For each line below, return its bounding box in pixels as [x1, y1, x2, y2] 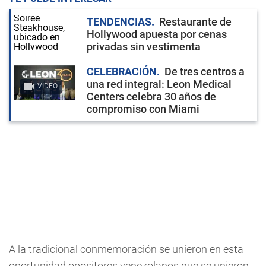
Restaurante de [159, 15, 232, 28]
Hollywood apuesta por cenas [87, 28, 227, 40]
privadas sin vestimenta [87, 40, 201, 53]
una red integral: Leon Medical [87, 78, 232, 90]
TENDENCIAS [87, 15, 151, 28]
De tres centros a [164, 65, 245, 78]
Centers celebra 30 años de [87, 90, 216, 103]
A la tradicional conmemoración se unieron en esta [9, 243, 243, 255]
